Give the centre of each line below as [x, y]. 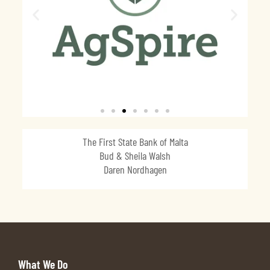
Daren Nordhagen [135, 170]
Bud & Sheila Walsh [135, 156]
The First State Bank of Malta [135, 142]
